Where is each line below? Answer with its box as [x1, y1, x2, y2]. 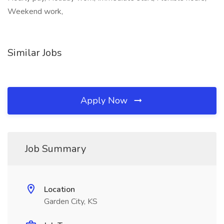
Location [44, 184, 75, 195]
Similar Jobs [7, 46, 62, 59]
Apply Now [80, 94, 130, 106]
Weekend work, [7, 6, 63, 17]
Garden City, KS [44, 196, 97, 207]
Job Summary [25, 142, 86, 155]
